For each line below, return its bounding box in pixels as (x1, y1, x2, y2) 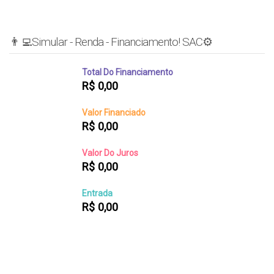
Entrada (82, 188, 113, 198)
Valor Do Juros (82, 147, 138, 158)
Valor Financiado (82, 107, 146, 117)
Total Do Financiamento (82, 67, 173, 77)
